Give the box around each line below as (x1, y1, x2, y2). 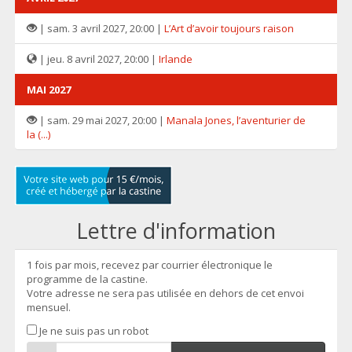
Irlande (159, 52, 192, 66)
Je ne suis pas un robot (37, 324, 148, 338)
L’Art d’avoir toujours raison (164, 21, 294, 35)
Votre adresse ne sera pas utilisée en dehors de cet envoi (27, 286, 304, 300)
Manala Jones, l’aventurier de (167, 113, 306, 127)
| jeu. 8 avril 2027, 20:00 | (37, 52, 159, 66)
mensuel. (27, 300, 71, 314)
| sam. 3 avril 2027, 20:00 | (37, 21, 164, 35)
